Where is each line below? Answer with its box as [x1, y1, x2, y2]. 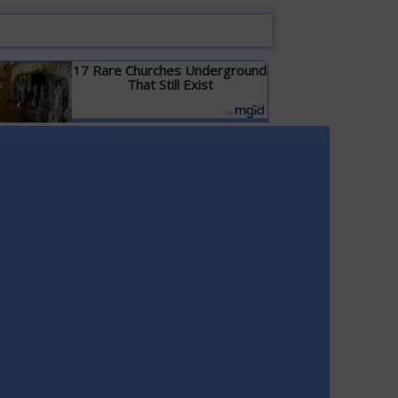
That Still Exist [126, 76, 213, 93]
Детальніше [136, 122, 203, 136]
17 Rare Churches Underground [73, 61, 267, 79]
